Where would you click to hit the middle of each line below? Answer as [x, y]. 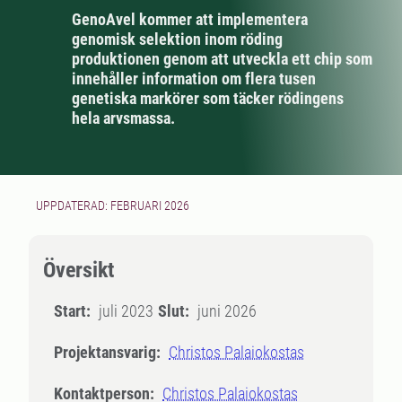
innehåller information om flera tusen [194, 79]
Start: [72, 311]
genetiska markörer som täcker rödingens [208, 98]
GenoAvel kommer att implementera [190, 19]
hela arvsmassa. [123, 118]
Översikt [79, 270]
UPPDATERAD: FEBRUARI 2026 [113, 205]
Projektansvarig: [107, 352]
